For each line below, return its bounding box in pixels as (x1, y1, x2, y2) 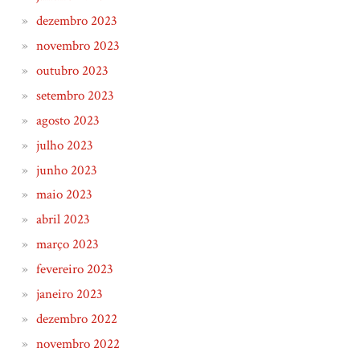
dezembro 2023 (35, 12, 117, 31)
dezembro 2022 (35, 309, 117, 328)
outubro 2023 (35, 61, 108, 80)
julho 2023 (35, 136, 93, 154)
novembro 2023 (35, 37, 120, 55)
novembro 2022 (35, 334, 120, 353)
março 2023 (35, 235, 99, 254)
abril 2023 (35, 211, 90, 229)
